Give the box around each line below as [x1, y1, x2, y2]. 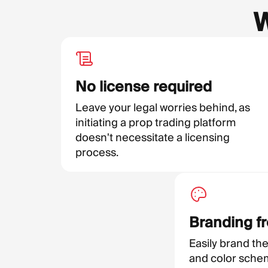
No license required [75, 77, 212, 96]
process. [75, 145, 118, 159]
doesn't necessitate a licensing [75, 130, 230, 144]
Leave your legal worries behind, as [75, 100, 250, 114]
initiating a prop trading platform [75, 115, 236, 129]
